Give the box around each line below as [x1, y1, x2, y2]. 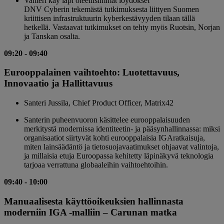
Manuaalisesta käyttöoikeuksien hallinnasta [4, 195, 183, 206]
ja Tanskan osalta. [24, 31, 82, 40]
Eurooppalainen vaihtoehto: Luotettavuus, [4, 67, 179, 78]
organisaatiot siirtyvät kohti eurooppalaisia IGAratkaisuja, [24, 133, 205, 142]
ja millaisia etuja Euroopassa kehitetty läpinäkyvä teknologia [24, 151, 213, 160]
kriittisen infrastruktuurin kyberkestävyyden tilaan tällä [24, 13, 195, 22]
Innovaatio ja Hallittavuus [4, 78, 112, 89]
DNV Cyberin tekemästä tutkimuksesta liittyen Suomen [24, 4, 199, 13]
